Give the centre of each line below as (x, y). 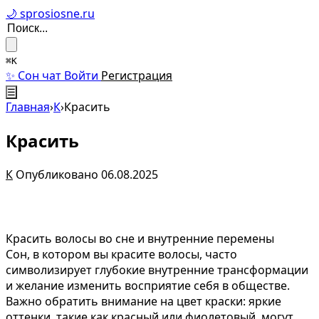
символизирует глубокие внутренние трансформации (157, 270)
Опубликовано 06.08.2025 (87, 174)
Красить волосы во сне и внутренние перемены (140, 238)
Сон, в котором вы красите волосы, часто (121, 254)
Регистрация (137, 75)
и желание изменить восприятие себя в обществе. (148, 285)
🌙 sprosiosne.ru (50, 14)
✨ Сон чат (35, 75)
